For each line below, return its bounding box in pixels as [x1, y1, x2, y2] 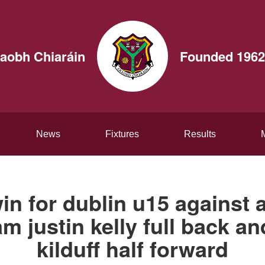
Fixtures [105, 129, 139, 139]
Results [184, 129, 216, 139]
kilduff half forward [37, 233, 228, 264]
